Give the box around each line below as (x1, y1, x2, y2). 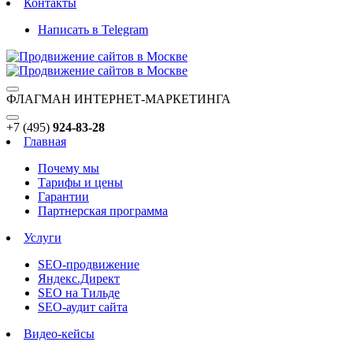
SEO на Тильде (38, 286, 120, 299)
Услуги (24, 231, 61, 244)
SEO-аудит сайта (38, 300, 128, 314)
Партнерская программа (38, 204, 168, 217)
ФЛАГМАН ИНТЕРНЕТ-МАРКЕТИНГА (6, 92, 231, 106)
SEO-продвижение (38, 258, 139, 271)
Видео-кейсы (24, 327, 95, 340)
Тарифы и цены (38, 176, 123, 189)
